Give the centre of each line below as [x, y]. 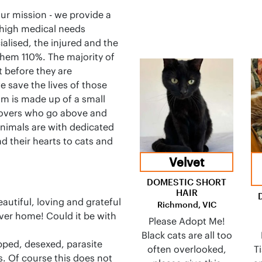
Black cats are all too [187, 235]
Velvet [187, 162]
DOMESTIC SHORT [187, 182]
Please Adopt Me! [187, 221]
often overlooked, [187, 249]
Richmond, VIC [187, 204]
